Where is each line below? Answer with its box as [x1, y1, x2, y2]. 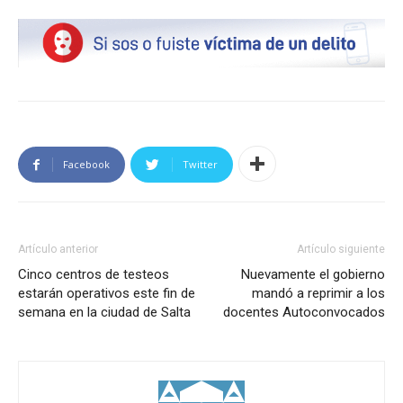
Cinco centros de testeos [18, 266, 169, 282]
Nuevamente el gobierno [241, 266, 385, 282]
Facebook [63, 157, 110, 171]
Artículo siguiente [297, 243, 385, 255]
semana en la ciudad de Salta [18, 304, 191, 320]
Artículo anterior [18, 243, 98, 255]
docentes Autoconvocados [223, 304, 385, 320]
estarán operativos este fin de [18, 285, 195, 301]
